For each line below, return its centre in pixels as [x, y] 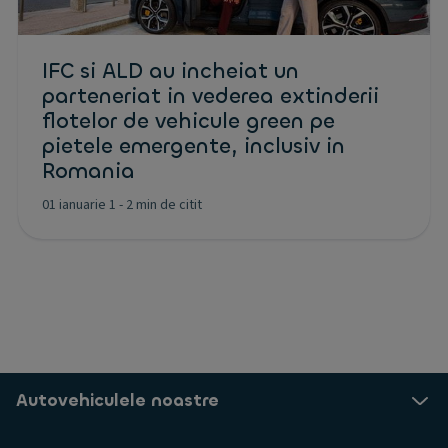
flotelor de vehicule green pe [188, 121]
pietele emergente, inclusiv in [193, 146]
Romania [88, 171]
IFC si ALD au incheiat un [170, 71]
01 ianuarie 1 [79, 204]
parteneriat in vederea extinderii [210, 96]
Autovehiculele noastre [117, 400]
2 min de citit [164, 204]
